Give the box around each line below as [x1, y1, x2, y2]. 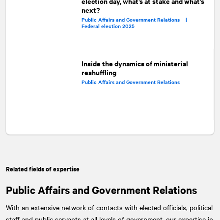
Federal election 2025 [82, 22, 135, 29]
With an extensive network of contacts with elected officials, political [6, 202, 213, 213]
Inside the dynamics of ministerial [81, 58, 188, 69]
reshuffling [81, 67, 116, 78]
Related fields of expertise [6, 164, 80, 174]
